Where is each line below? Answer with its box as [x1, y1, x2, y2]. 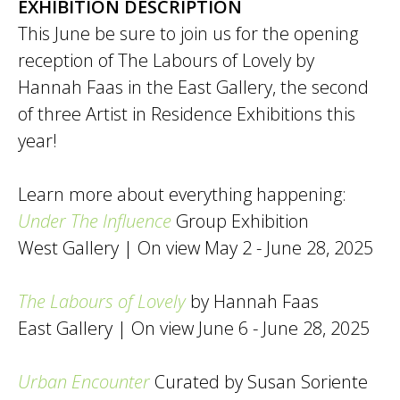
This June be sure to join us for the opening [18, 21, 358, 46]
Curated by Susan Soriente [150, 370, 368, 394]
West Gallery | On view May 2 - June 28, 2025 [18, 236, 373, 260]
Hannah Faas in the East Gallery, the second [18, 75, 369, 99]
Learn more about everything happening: [18, 182, 346, 206]
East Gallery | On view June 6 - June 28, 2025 [18, 316, 370, 340]
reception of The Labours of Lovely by [18, 48, 314, 72]
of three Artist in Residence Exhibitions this [18, 102, 355, 126]
